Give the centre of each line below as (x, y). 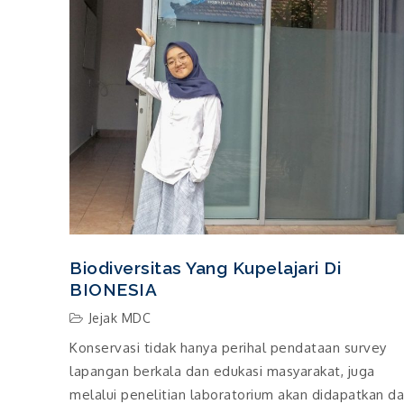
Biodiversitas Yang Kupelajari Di (205, 268)
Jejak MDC (119, 318)
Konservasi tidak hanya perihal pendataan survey (228, 347)
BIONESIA (113, 290)
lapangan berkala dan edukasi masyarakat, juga (222, 371)
